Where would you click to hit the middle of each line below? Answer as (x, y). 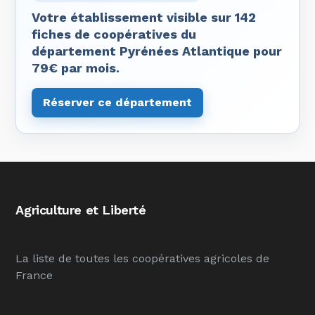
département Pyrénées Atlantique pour (157, 51)
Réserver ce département (118, 102)
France (34, 275)
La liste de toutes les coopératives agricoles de (143, 258)
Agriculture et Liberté (81, 210)
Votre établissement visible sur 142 (144, 17)
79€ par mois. (76, 68)
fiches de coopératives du (114, 34)
